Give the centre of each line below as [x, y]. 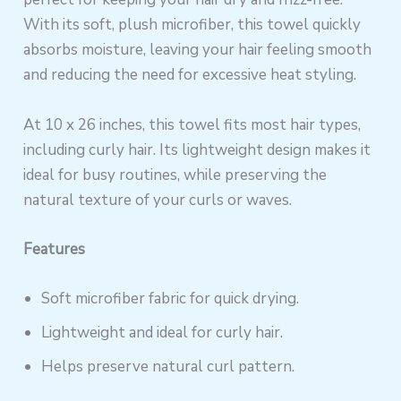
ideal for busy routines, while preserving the [175, 175]
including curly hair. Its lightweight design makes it [197, 149]
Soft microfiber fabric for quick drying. [171, 298]
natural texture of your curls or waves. [158, 200]
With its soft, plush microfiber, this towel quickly [192, 25]
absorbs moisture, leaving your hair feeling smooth [198, 50]
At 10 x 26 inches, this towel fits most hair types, [192, 124]
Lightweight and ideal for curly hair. [162, 332]
